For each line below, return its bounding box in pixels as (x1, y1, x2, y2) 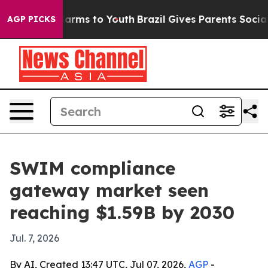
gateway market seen (10, 179, 209, 202)
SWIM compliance (10, 157, 175, 179)
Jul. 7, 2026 (10, 232, 59, 244)
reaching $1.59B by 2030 (10, 201, 234, 224)
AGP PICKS (7, 14, 56, 25)
